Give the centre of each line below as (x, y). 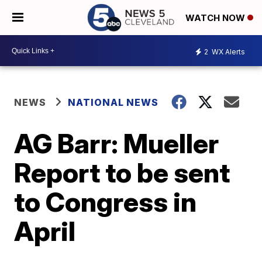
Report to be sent (122, 173)
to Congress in (106, 202)
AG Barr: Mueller (117, 143)
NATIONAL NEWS (113, 102)
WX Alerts (227, 51)
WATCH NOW (216, 18)
